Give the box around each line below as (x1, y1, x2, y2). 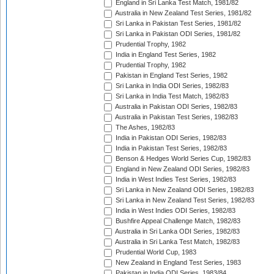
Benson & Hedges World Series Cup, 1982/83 (114, 155, 251, 163)
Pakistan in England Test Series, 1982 (114, 72, 228, 80)
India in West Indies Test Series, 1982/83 (114, 176, 236, 183)
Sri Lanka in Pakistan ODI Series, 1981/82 (114, 30, 240, 38)
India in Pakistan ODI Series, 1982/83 (114, 134, 226, 142)
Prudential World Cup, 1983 (114, 248, 196, 256)
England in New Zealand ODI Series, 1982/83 (114, 165, 250, 173)
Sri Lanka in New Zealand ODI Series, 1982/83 (114, 186, 254, 194)
